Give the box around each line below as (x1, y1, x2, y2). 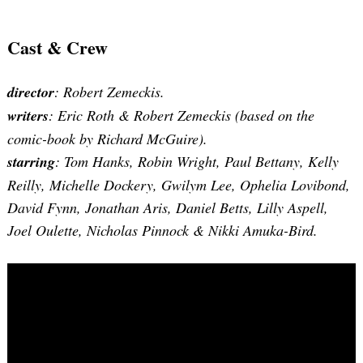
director (7, 81, 54, 102)
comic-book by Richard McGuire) (7, 128, 203, 148)
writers (7, 105, 49, 126)
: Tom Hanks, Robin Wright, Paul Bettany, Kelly (55, 151, 339, 171)
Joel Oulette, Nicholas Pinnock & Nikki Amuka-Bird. (7, 220, 318, 240)
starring (7, 151, 55, 172)
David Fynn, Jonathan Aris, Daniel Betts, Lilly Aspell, (7, 197, 328, 217)
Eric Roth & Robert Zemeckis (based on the (58, 105, 314, 125)
